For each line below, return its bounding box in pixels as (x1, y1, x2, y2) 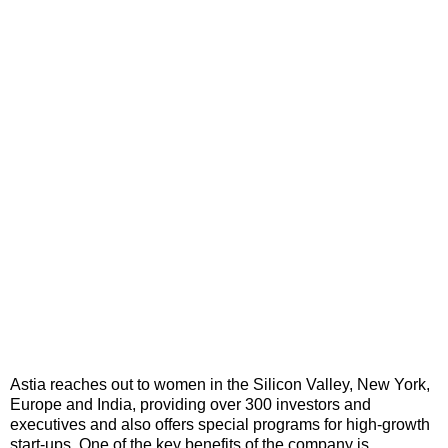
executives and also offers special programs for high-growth (10, 415, 430, 433)
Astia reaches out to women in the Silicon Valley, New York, (10, 375, 430, 393)
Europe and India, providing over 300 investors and (10, 395, 371, 413)
